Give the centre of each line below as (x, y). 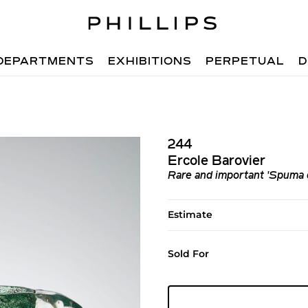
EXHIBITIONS (150, 62)
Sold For (188, 254)
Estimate (190, 214)
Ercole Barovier (216, 162)
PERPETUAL (245, 62)
